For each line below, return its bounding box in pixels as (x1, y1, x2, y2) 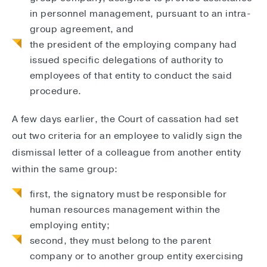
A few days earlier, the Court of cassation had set (12, 113, 239, 126)
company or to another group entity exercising (30, 250, 244, 263)
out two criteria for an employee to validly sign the (12, 129, 243, 143)
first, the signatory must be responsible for (30, 188, 227, 201)
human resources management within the (30, 203, 221, 217)
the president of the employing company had (30, 38, 237, 52)
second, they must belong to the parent (30, 234, 212, 248)
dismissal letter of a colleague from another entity (12, 146, 241, 160)
